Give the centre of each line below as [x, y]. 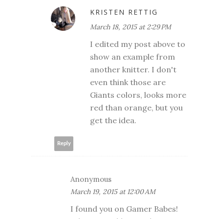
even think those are [128, 82]
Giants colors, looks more [138, 95]
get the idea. [113, 120]
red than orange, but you [136, 107]
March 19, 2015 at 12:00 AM [113, 191]
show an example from [132, 56]
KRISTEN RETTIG [124, 12]
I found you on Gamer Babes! [124, 208]
